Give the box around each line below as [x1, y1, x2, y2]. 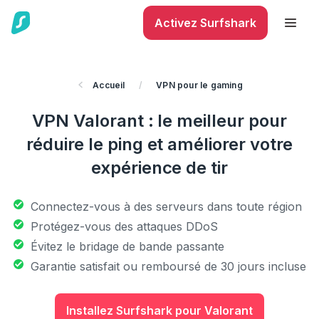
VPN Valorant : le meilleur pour [31, 110, 288, 131]
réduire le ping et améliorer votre [26, 134, 293, 155]
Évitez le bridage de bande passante [31, 239, 224, 253]
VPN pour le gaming [156, 80, 243, 90]
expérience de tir [90, 157, 229, 178]
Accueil [90, 80, 127, 90]
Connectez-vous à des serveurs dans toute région [31, 199, 302, 214]
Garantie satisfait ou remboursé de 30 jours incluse [31, 259, 306, 273]
